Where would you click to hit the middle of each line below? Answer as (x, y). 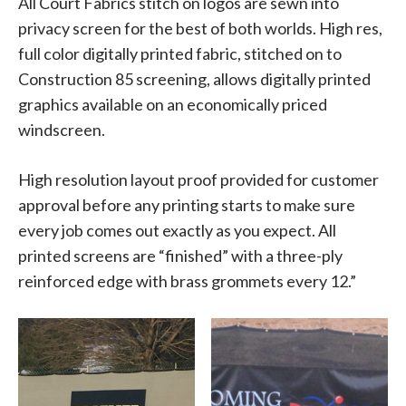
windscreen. (62, 130)
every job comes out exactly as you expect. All (177, 231)
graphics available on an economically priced (173, 105)
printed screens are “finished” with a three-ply (180, 256)
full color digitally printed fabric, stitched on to (180, 54)
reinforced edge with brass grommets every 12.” (187, 281)
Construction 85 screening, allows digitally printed (194, 79)
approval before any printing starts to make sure (187, 205)
